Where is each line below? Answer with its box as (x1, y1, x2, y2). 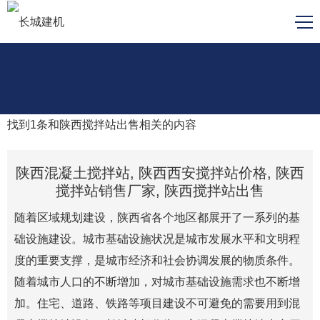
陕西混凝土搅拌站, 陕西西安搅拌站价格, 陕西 (16, 165, 304, 181)
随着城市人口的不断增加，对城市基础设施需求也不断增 (14, 276, 300, 288)
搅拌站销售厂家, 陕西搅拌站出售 (56, 183, 264, 199)
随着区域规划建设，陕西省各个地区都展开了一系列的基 (14, 211, 300, 224)
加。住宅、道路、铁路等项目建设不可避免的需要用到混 (14, 297, 300, 309)
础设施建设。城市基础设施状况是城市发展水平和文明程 (14, 233, 300, 245)
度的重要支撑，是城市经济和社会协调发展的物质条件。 (14, 254, 300, 266)
